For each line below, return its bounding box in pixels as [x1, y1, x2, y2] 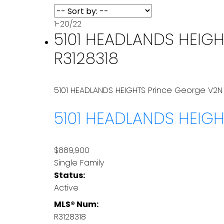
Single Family [53, 156, 104, 168]
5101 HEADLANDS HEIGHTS [53, 84, 148, 96]
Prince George [147, 84, 205, 96]
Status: [53, 169, 85, 181]
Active [53, 181, 78, 193]
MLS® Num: [53, 198, 98, 210]
